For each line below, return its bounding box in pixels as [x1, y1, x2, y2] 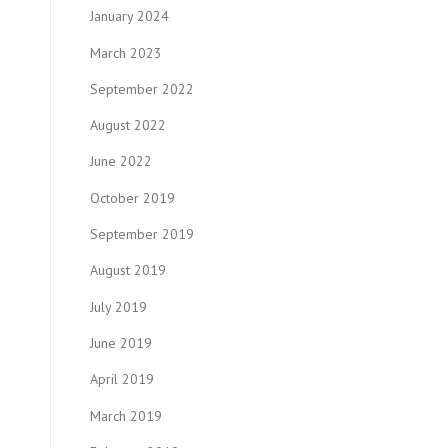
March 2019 [90, 406, 162, 425]
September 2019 [90, 225, 194, 244]
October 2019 [90, 188, 175, 207]
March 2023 [90, 43, 162, 62]
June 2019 [90, 334, 152, 353]
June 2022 [90, 152, 152, 171]
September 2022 [90, 79, 194, 98]
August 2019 [90, 261, 166, 280]
